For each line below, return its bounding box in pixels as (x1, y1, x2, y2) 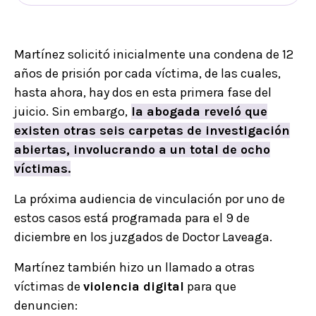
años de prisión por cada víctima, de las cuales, (14, 66, 281, 82)
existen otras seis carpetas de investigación (14, 123, 290, 139)
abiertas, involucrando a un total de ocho (14, 142, 270, 158)
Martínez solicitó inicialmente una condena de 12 (14, 47, 293, 63)
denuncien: (14, 298, 78, 314)
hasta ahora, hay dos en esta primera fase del (14, 85, 272, 101)
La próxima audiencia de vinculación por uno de (14, 191, 285, 207)
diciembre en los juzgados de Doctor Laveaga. (14, 229, 272, 245)
